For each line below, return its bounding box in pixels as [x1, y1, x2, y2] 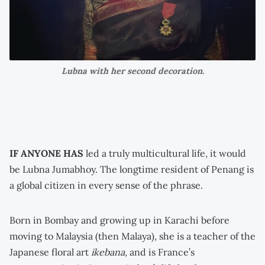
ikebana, [91, 245, 130, 258]
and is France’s [130, 245, 195, 258]
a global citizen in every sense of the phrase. [9, 179, 203, 191]
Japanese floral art [9, 245, 91, 258]
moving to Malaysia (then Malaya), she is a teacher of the [9, 230, 256, 242]
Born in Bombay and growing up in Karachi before [9, 214, 230, 226]
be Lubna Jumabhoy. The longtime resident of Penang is [9, 163, 254, 175]
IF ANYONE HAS [9, 147, 86, 159]
